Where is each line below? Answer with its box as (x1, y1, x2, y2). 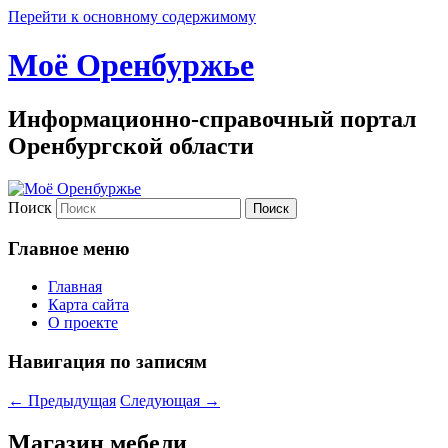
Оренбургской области (8, 132, 254, 159)
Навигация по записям (8, 350, 207, 372)
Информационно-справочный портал (8, 105, 416, 132)
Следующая (120, 391, 204, 409)
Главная (48, 278, 102, 296)
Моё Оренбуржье (8, 47, 254, 84)
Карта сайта (48, 296, 129, 314)
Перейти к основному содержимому (8, 8, 256, 25)
